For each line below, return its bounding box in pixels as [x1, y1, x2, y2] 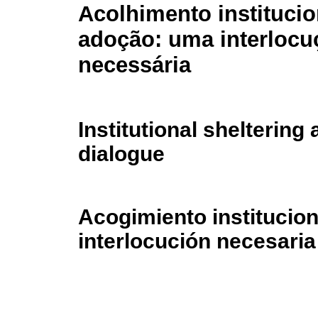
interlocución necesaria [78, 229, 316, 253]
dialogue [78, 141, 165, 165]
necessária [78, 53, 191, 78]
